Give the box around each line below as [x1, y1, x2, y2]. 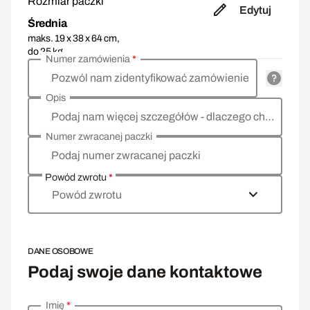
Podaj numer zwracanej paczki [51, 149, 201, 161]
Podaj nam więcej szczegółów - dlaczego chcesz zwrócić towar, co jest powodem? [264, 111, 275, 122]
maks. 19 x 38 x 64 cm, [28, 33, 120, 44]
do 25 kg [28, 46, 63, 57]
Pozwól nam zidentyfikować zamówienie [51, 72, 249, 84]
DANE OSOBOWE [28, 246, 93, 256]
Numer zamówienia [45, 53, 132, 65]
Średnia [28, 17, 67, 29]
